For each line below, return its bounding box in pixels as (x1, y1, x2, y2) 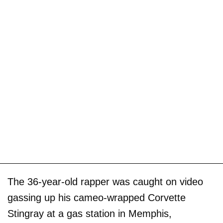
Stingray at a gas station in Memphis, (7, 208, 172, 220)
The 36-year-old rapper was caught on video (7, 176, 203, 188)
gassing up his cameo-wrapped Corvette (7, 192, 186, 204)
